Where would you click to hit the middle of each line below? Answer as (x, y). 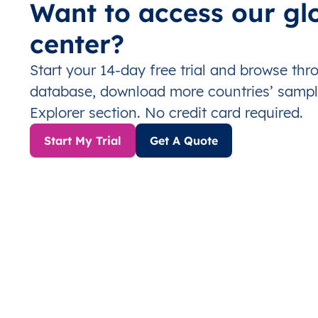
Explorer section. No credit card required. (166, 113)
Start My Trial (83, 141)
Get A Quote (184, 141)
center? (77, 44)
